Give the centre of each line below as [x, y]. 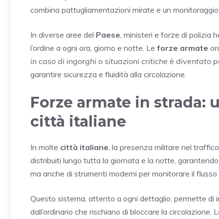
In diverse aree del [63, 34]
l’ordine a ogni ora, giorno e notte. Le [94, 48]
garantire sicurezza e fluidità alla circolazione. [108, 74]
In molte [45, 147]
